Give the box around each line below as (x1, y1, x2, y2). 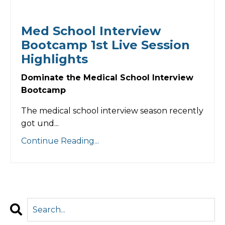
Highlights (21, 52, 88, 67)
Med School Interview (21, 24, 161, 39)
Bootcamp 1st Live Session (21, 38, 190, 53)
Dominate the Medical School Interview (21, 73, 193, 83)
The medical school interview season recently (21, 106, 203, 116)
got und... (21, 119, 59, 129)
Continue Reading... (21, 136, 99, 146)
